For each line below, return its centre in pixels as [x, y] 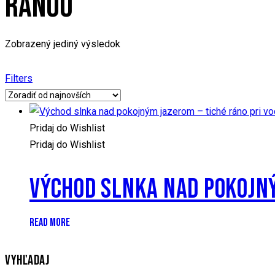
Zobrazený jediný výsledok [63, 44]
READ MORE [50, 222]
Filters [19, 79]
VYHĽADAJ [27, 261]
